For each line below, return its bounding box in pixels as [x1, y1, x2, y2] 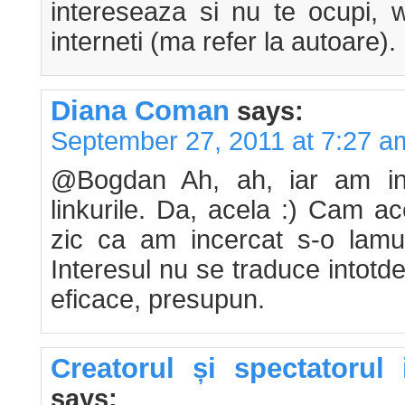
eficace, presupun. [51, 284, 265, 314]
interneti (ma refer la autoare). [51, 26, 396, 56]
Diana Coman [51, 94, 230, 126]
